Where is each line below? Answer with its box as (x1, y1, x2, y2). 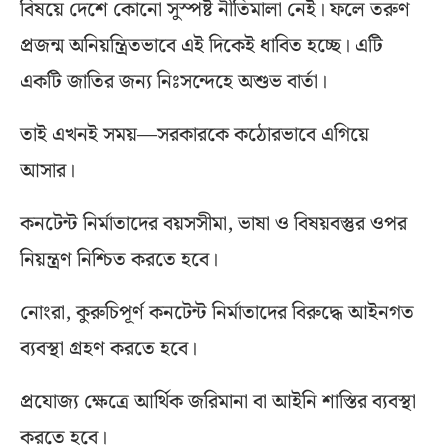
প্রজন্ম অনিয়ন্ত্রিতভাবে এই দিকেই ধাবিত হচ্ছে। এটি (20, 30, 383, 63)
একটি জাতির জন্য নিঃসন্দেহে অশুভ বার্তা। (20, 66, 327, 99)
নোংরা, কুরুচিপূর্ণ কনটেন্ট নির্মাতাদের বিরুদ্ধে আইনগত (20, 297, 414, 330)
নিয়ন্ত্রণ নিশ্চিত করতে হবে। (20, 244, 218, 277)
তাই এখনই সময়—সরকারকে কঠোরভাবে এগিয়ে (20, 119, 369, 152)
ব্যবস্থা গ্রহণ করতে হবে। (20, 333, 197, 366)
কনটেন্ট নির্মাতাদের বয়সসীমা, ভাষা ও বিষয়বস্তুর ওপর (20, 208, 407, 241)
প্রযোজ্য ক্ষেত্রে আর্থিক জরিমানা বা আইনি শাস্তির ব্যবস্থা (20, 386, 416, 419)
